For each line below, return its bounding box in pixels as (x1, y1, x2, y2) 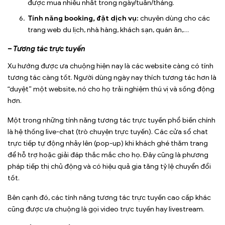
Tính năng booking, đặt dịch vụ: (28, 14, 139, 23)
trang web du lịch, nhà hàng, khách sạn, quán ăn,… (28, 26, 189, 35)
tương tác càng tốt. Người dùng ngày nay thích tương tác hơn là (8, 73, 216, 82)
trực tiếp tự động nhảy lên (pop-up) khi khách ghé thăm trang (8, 139, 208, 148)
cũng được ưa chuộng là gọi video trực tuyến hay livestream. (8, 204, 204, 213)
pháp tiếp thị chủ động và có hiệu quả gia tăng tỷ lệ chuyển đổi (8, 162, 211, 171)
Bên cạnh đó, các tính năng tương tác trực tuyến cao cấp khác (8, 193, 211, 202)
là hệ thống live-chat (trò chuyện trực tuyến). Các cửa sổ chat (8, 127, 208, 136)
